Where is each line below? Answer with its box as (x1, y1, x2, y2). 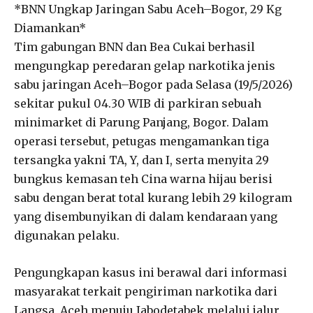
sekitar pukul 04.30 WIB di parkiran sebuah (14, 96, 261, 110)
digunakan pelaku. (14, 228, 119, 242)
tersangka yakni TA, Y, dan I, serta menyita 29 (14, 152, 269, 167)
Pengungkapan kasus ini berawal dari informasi (14, 265, 287, 279)
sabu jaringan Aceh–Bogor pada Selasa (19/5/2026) (14, 77, 293, 92)
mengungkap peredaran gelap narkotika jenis (14, 58, 275, 73)
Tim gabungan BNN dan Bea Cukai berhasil (14, 39, 255, 54)
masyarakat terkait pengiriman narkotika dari (14, 284, 277, 298)
